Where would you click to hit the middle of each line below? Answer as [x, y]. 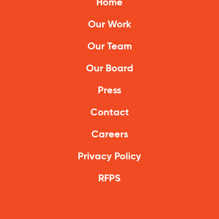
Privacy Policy [109, 157]
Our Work [109, 25]
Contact [109, 113]
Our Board [109, 69]
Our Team [109, 47]
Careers [109, 135]
